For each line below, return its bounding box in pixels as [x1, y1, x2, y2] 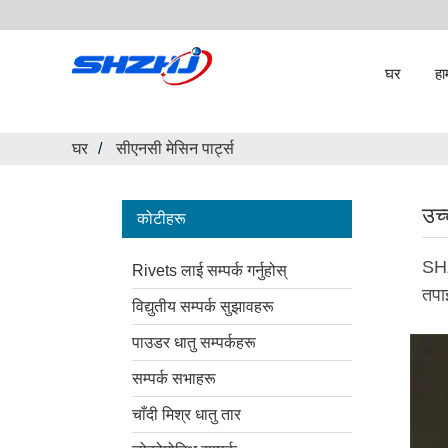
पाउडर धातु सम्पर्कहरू [132, 334, 256, 351]
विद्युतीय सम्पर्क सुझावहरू [132, 298, 274, 315]
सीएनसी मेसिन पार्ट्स [116, 140, 234, 157]
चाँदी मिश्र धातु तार [132, 406, 241, 423]
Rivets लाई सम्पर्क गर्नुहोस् [132, 262, 287, 279]
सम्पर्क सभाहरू [132, 370, 216, 387]
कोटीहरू [137, 210, 186, 227]
